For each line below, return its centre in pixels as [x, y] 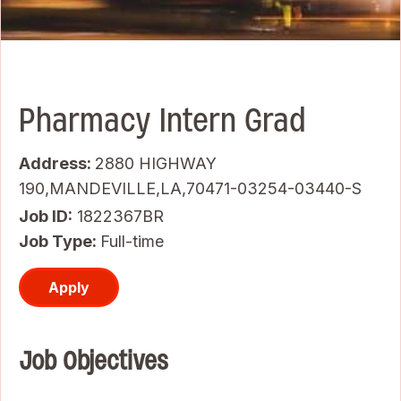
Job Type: [60, 242]
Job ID [43, 217]
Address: [57, 164]
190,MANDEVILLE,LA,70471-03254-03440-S [190, 189]
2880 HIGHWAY [156, 164]
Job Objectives [94, 361]
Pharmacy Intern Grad [162, 121]
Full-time [132, 242]
